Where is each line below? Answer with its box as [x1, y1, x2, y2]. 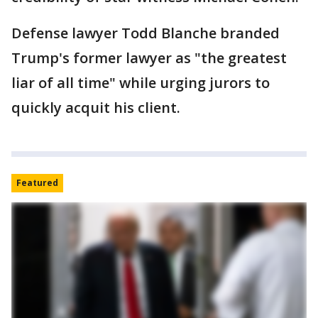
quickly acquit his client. [11, 98, 180, 118]
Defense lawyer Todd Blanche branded [11, 23, 280, 43]
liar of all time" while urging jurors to [11, 73, 270, 93]
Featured [16, 177, 58, 190]
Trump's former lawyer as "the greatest [11, 48, 287, 68]
